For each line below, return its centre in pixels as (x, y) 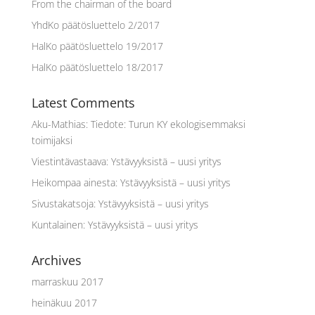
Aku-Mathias (58, 124)
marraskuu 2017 (67, 282)
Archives (56, 260)
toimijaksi (52, 140)
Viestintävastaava (69, 161)
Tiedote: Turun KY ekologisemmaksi (168, 124)
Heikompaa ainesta (73, 182)
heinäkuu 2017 (64, 303)
